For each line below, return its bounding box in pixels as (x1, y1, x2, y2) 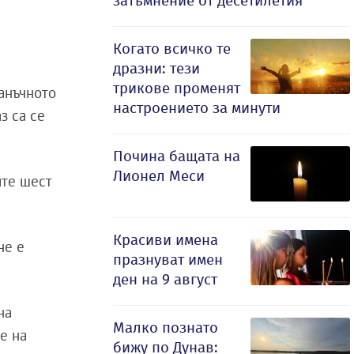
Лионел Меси (113, 167, 205, 185)
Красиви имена (113, 231, 218, 249)
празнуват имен (113, 250, 223, 269)
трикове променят (113, 79, 240, 97)
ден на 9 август (113, 270, 217, 288)
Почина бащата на (113, 147, 240, 165)
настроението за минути (113, 99, 281, 117)
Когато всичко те (113, 40, 231, 58)
